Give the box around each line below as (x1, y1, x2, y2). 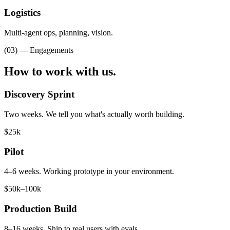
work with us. (45, 65, 116, 79)
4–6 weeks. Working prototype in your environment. (4, 167, 174, 176)
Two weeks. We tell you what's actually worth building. (4, 110, 184, 119)
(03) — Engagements (4, 45, 73, 54)
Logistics (4, 7, 41, 18)
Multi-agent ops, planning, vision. (4, 28, 113, 37)
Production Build (4, 203, 77, 215)
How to (4, 65, 45, 79)
